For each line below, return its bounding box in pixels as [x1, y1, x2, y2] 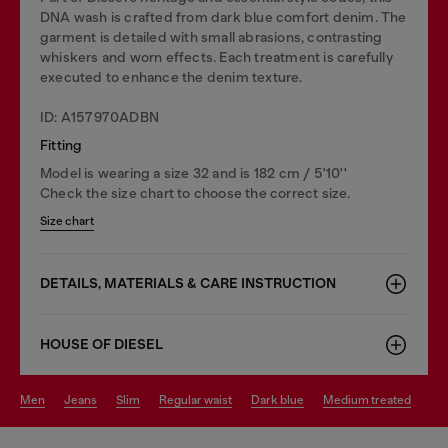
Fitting [40, 137, 83, 153]
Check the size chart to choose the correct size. [40, 185, 351, 201]
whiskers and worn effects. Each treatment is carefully [40, 49, 393, 65]
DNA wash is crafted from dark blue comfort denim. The [40, 9, 407, 25]
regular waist [167, 393, 232, 407]
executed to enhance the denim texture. [40, 69, 303, 85]
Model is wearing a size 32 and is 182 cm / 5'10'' [40, 165, 347, 181]
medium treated [334, 393, 411, 407]
